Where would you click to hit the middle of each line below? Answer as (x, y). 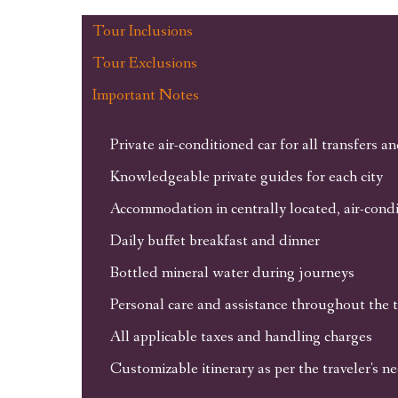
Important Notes (145, 95)
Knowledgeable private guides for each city (246, 177)
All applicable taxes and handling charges (241, 337)
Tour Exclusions (144, 63)
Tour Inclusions (142, 31)
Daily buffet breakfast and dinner (215, 241)
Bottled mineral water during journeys (232, 273)
